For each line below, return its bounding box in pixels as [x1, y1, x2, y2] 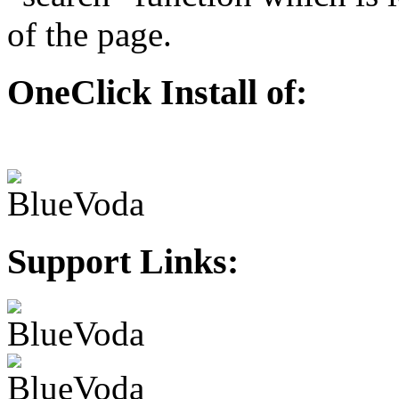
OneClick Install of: [7, 71, 307, 112]
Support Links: [7, 241, 239, 281]
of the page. [7, 14, 172, 53]
